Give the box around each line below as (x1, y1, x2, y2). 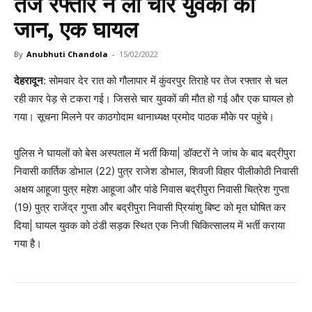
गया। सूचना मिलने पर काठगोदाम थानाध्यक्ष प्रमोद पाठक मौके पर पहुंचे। (14, 109, 274, 123)
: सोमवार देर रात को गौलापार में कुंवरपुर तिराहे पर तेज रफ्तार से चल (43, 73, 288, 87)
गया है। (14, 236, 42, 250)
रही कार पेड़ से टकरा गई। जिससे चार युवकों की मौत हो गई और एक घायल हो (14, 91, 293, 105)
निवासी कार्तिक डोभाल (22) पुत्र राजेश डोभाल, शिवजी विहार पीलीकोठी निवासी (14, 164, 298, 178)
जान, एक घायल (14, 16, 138, 43)
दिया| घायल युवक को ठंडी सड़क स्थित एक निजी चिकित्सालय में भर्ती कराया (14, 218, 285, 232)
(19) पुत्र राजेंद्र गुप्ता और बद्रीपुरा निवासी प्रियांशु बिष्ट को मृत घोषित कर (14, 200, 286, 214)
